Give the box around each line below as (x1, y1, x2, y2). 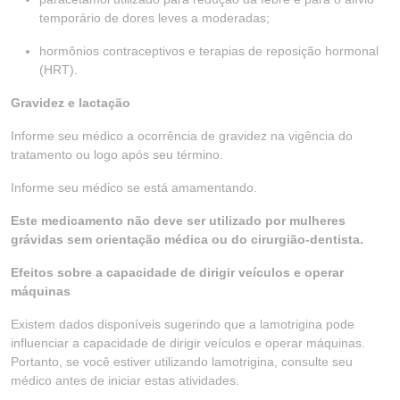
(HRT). (39, 62, 78, 77)
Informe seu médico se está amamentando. (11, 180, 257, 195)
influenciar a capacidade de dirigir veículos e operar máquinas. (11, 336, 365, 350)
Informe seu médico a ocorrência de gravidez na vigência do (11, 129, 353, 143)
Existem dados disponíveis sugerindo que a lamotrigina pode (11, 317, 354, 331)
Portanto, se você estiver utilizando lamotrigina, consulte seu (11, 354, 353, 369)
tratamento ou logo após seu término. (11, 147, 223, 162)
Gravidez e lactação (11, 96, 130, 110)
